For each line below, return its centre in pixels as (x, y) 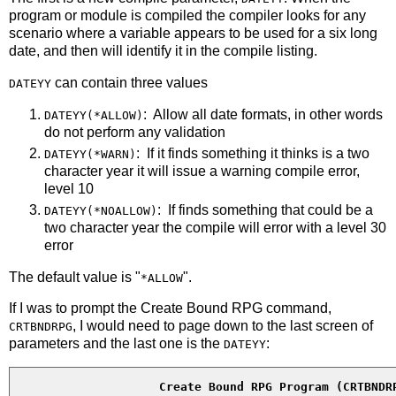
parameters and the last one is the (116, 344)
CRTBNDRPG (41, 327)
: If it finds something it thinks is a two (253, 153)
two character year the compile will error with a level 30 (215, 227)
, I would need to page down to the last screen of (223, 326)
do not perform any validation (135, 132)
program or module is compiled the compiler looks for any (187, 16)
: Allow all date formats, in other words (263, 114)
